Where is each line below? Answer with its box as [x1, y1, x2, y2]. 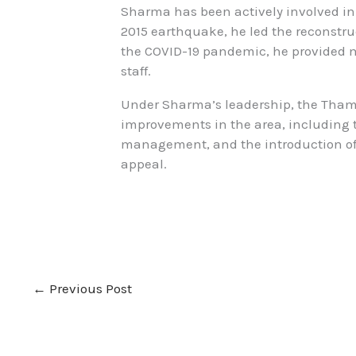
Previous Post [46, 281, 132, 297]
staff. [121, 62, 152, 79]
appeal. [121, 155, 168, 172]
